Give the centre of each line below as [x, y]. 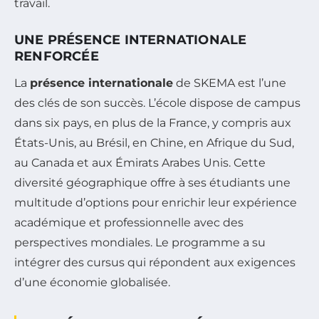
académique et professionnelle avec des [129, 222]
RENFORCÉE [57, 56]
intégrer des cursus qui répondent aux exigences [155, 262]
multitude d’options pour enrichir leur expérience [156, 202]
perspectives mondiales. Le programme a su [140, 242]
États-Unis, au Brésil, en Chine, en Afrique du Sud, [154, 142]
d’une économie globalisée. [92, 282]
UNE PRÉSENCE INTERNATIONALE [131, 40]
